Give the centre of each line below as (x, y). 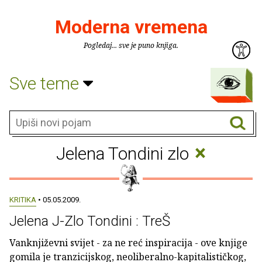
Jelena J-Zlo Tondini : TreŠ (90, 221)
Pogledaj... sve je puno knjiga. (131, 45)
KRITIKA (23, 200)
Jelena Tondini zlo (124, 154)
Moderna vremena (131, 27)
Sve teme (46, 83)
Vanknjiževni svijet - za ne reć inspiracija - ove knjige (128, 243)
